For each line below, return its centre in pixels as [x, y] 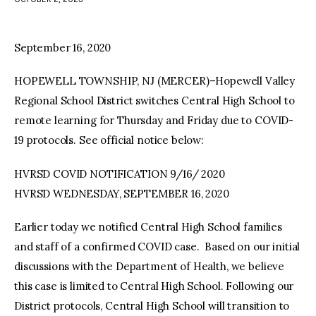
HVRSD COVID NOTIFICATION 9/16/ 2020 [120, 174]
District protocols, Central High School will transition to [152, 306]
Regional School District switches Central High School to [154, 101]
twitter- [172, 35]
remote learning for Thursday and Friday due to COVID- [154, 121]
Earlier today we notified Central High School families [148, 227]
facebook [146, 35]
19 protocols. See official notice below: [109, 140]
